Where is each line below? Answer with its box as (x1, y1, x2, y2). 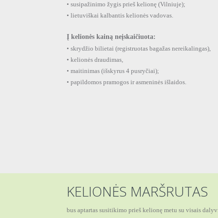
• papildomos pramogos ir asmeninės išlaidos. (67, 78, 186, 86)
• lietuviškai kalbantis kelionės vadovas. (67, 11, 173, 19)
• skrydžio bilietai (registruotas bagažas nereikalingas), (67, 44, 211, 52)
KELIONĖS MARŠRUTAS (67, 182, 208, 200)
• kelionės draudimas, (67, 55, 123, 63)
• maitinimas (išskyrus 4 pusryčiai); (67, 67, 159, 74)
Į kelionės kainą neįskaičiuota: (67, 33, 156, 40)
